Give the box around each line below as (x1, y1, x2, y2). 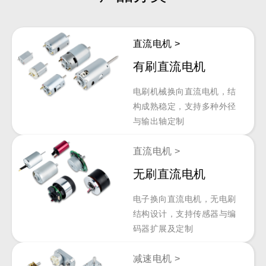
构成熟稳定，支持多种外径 (132, 102, 236, 112)
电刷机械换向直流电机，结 (132, 87, 236, 97)
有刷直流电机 (132, 60, 206, 74)
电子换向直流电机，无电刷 (132, 194, 236, 204)
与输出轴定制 (132, 116, 185, 126)
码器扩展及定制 (132, 224, 194, 234)
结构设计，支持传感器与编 (132, 209, 236, 219)
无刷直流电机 (132, 167, 206, 181)
